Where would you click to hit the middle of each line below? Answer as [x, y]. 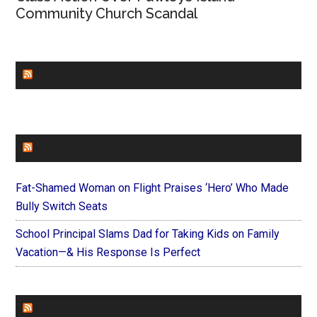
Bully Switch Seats [62, 206]
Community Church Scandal [107, 13]
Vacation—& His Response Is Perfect [108, 252]
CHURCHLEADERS [86, 75]
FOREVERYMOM [80, 309]
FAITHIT [58, 148]
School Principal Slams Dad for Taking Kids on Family [148, 234]
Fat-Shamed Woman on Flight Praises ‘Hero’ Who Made [152, 188]
